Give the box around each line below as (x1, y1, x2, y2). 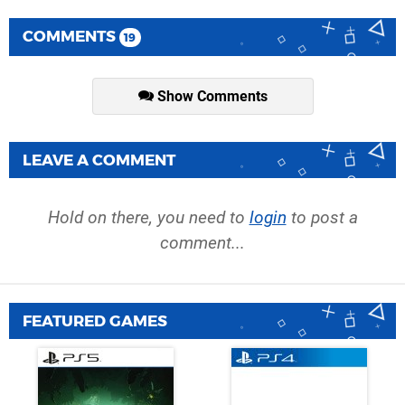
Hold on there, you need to (47, 206, 250, 228)
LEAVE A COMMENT (23, 150, 175, 169)
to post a (286, 206, 358, 228)
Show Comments (153, 88, 268, 106)
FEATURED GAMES (23, 311, 167, 330)
